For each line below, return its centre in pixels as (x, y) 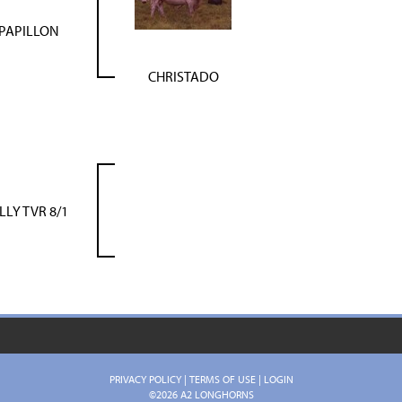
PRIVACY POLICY (145, 379)
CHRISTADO (183, 76)
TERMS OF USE (222, 379)
